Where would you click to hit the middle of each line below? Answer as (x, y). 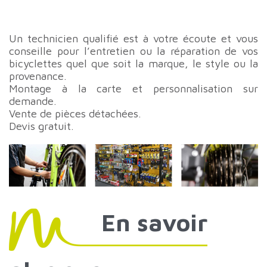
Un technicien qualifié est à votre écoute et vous (133, 38)
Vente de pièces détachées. (75, 114)
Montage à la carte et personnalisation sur (133, 89)
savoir (172, 222)
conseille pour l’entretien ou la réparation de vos (133, 51)
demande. (33, 101)
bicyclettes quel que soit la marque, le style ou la (133, 63)
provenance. (38, 76)
